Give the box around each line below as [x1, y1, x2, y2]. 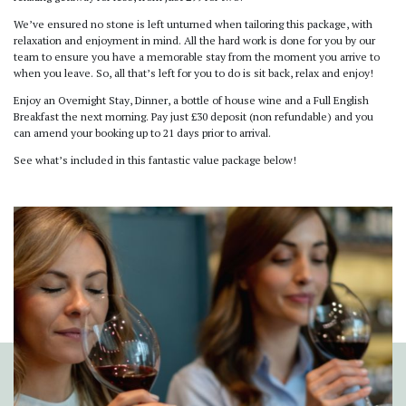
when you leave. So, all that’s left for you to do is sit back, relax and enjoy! [14, 66, 373, 81]
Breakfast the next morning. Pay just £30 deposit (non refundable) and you [14, 110, 373, 124]
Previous [30, 387, 72, 401]
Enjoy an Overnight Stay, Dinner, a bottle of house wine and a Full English [14, 93, 369, 108]
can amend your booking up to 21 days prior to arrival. [14, 126, 271, 140]
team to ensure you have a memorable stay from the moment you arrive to [14, 50, 380, 64]
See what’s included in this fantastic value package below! [14, 153, 296, 168]
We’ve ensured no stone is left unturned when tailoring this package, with [14, 17, 372, 32]
